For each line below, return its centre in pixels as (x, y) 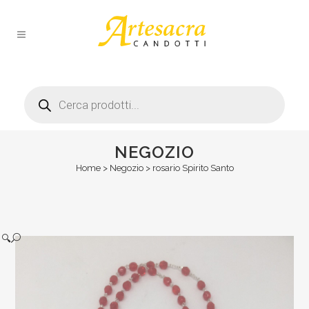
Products (43, 90)
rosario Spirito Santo (193, 168)
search (38, 100)
